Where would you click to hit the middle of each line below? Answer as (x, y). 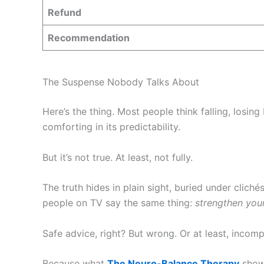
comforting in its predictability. (111, 127)
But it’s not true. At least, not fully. (118, 157)
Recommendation (89, 38)
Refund (65, 12)
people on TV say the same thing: (119, 203)
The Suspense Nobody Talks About (121, 82)
